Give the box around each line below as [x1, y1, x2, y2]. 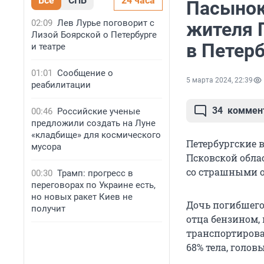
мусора [31, 141, 61, 152]
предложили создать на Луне [31, 118, 156, 128]
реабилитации [31, 80, 91, 90]
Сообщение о [57, 68, 113, 78]
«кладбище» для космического [31, 130, 161, 140]
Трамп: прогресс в [57, 168, 133, 179]
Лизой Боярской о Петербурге [31, 29, 157, 40]
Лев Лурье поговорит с [57, 18, 154, 28]
